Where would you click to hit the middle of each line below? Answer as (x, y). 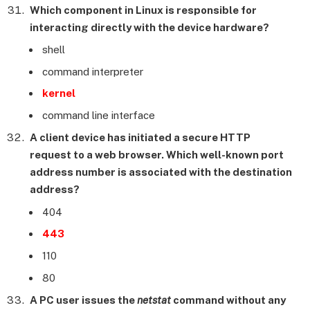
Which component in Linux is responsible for (143, 10)
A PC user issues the (83, 300)
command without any (228, 300)
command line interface (99, 115)
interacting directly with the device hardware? (149, 27)
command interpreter (93, 71)
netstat (154, 300)
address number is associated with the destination (161, 172)
